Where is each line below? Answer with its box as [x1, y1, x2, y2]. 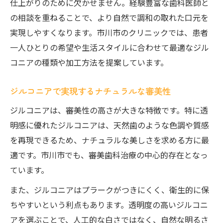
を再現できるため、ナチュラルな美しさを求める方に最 [10, 134, 209, 146]
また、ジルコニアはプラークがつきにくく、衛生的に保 [10, 184, 209, 196]
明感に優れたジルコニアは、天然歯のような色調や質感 [10, 119, 209, 131]
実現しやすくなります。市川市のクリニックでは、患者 [10, 26, 208, 38]
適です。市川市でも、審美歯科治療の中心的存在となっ [10, 149, 208, 161]
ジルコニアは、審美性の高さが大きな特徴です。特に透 [10, 104, 208, 116]
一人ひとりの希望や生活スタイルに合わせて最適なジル [10, 41, 209, 53]
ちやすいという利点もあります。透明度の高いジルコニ [10, 199, 208, 211]
